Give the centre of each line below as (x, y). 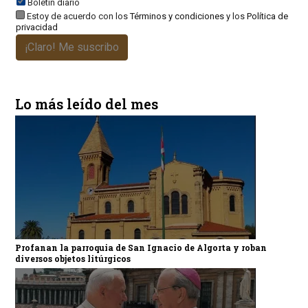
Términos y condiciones (177, 16)
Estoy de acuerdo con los (77, 16)
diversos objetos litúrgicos (73, 259)
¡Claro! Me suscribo (71, 47)
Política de (267, 16)
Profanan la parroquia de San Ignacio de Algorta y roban (141, 248)
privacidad (36, 27)
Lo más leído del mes (86, 104)
